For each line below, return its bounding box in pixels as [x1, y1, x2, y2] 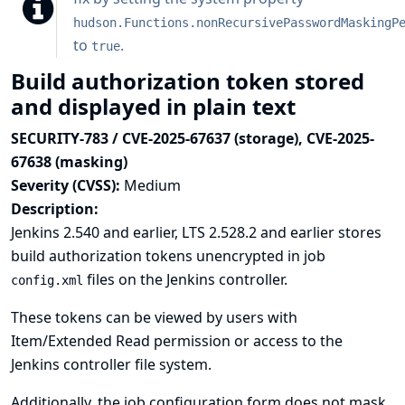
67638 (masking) [11, 152, 127, 172]
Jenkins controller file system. [11, 354, 212, 374]
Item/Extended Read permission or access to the [11, 331, 343, 351]
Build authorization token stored [11, 66, 364, 96]
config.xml [11, 273, 83, 287]
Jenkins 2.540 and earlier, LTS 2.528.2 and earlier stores [11, 222, 381, 242]
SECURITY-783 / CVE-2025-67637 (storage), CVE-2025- [11, 128, 374, 148]
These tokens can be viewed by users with [11, 307, 297, 327]
